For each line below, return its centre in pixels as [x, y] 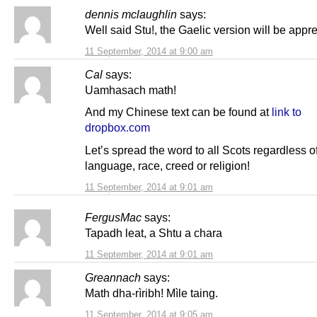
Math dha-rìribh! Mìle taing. [151, 293]
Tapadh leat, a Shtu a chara [154, 232]
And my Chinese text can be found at [178, 112]
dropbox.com [117, 128]
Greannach [113, 277]
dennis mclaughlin [131, 15]
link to [287, 112]
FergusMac [113, 217]
